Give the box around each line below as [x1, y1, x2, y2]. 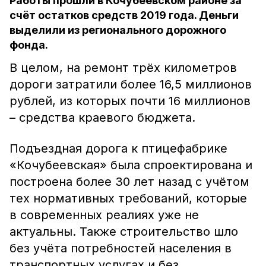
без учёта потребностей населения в [9, 241, 232, 255]
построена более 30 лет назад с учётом [9, 175, 249, 189]
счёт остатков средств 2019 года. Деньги [9, 9, 239, 21]
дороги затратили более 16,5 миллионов [9, 77, 252, 91]
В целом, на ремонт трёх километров [9, 61, 237, 75]
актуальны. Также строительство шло [9, 224, 238, 239]
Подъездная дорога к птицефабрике [9, 141, 227, 156]
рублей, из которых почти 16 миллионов [9, 94, 251, 108]
